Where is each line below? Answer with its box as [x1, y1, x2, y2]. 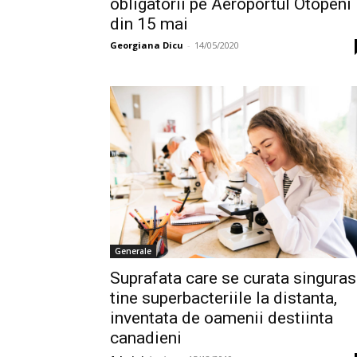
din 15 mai [110, 14, 188, 34]
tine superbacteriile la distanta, [110, 288, 337, 308]
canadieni [110, 328, 182, 348]
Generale [115, 245, 151, 257]
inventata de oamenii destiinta [110, 308, 333, 328]
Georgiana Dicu [110, 39, 183, 52]
